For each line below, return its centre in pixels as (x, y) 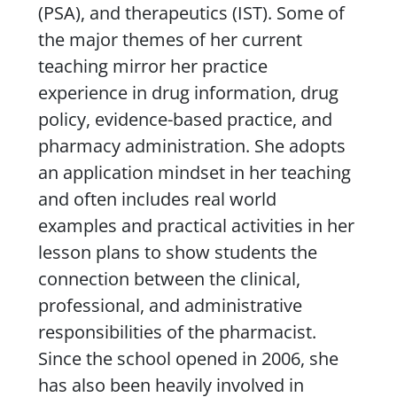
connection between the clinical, (169, 278)
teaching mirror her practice (152, 66)
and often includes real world (157, 198)
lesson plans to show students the (177, 252)
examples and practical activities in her (196, 225)
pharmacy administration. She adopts (191, 145)
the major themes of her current (170, 39)
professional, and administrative (170, 305)
